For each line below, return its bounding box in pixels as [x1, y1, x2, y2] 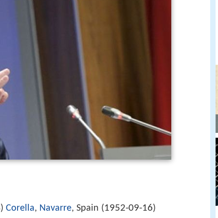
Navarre [39, 203, 72, 214]
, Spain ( [72, 203, 104, 214]
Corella [6, 203, 35, 214]
